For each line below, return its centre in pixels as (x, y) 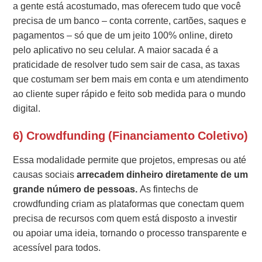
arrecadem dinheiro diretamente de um (163, 174)
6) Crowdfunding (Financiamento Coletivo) (131, 135)
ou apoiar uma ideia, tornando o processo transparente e (130, 233)
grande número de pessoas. (75, 189)
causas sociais (45, 174)
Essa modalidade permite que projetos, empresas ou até (130, 160)
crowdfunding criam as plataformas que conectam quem (129, 204)
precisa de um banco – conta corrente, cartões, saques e (130, 20)
